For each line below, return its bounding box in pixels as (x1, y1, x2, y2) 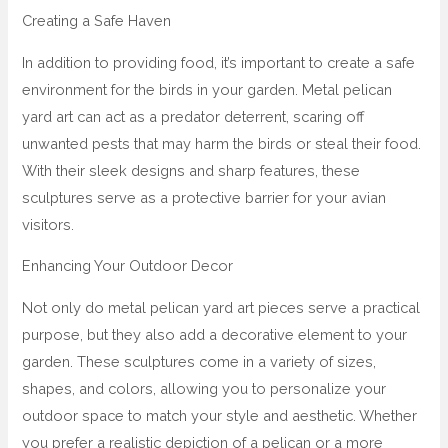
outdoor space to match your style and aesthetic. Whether (22, 406, 418, 424)
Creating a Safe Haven (22, 12, 172, 30)
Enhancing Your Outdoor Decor (22, 257, 234, 275)
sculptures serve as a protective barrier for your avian (22, 188, 387, 206)
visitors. (22, 215, 75, 233)
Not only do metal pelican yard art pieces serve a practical (22, 298, 421, 316)
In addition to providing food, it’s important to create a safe (22, 53, 416, 71)
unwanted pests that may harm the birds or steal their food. (22, 134, 422, 152)
